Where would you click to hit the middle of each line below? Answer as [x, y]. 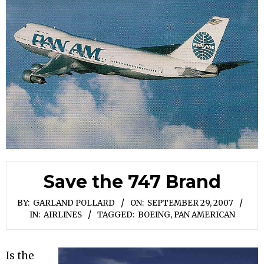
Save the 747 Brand [132, 181]
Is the [20, 256]
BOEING [154, 214]
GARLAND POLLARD [74, 203]
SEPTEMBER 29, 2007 [190, 203]
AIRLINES [62, 214]
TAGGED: [115, 214]
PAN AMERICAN [204, 214]
